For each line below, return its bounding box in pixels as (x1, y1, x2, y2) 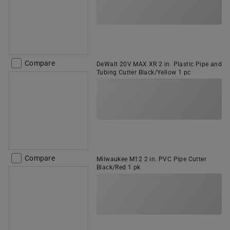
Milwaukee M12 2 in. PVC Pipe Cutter (97, 156, 206, 163)
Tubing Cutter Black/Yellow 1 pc (97, 69, 191, 76)
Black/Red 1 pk (97, 164, 141, 171)
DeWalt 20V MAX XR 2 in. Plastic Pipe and (97, 61, 222, 68)
